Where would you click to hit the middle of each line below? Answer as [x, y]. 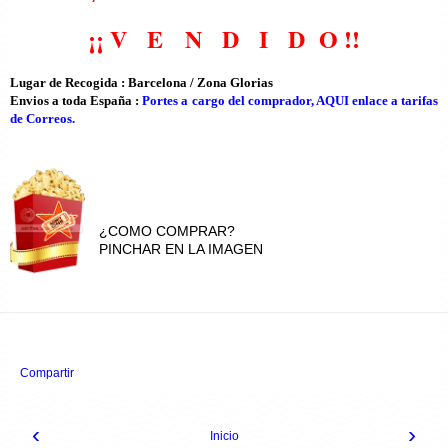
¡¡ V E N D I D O [216, 38]
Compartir [47, 372]
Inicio [224, 435]
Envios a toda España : [76, 100]
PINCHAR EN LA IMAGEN [181, 248]
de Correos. [42, 118]
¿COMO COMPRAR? [167, 230]
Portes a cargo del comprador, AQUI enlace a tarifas [290, 100]
